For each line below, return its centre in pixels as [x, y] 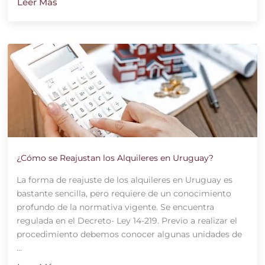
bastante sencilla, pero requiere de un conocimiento [124, 194]
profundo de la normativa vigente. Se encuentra [115, 207]
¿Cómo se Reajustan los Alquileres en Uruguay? [115, 158]
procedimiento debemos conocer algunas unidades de [129, 235]
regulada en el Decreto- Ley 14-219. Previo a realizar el [127, 221]
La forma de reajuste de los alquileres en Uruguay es [124, 180]
